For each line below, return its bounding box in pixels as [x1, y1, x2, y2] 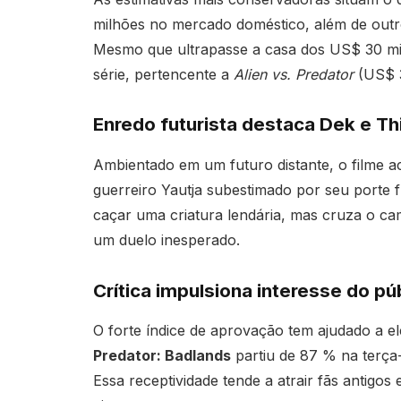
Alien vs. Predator [233, 64, 354, 83]
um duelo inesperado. [92, 230, 240, 249]
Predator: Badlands [92, 346, 231, 364]
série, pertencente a [92, 64, 234, 83]
